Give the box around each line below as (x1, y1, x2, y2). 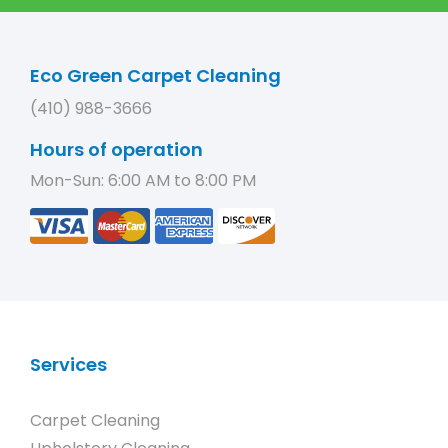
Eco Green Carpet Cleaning (30, 63, 281, 88)
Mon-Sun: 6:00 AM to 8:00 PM (30, 169, 256, 192)
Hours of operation (30, 137, 203, 162)
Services (30, 352, 107, 377)
